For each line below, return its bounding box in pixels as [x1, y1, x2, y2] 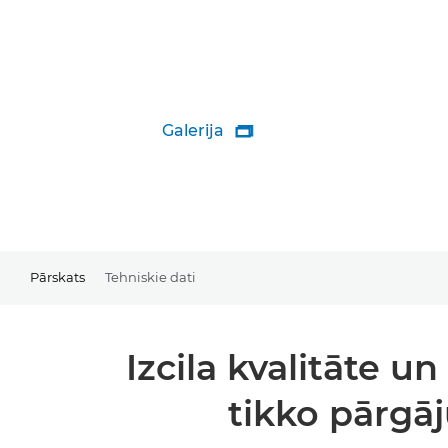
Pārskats [30, 268, 85, 285]
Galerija [162, 121, 224, 140]
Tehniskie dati [105, 268, 196, 285]
